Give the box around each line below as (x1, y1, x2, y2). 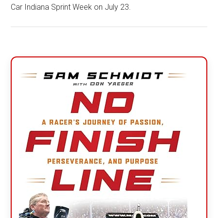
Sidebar (10, 73, 63, 91)
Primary (10, 56, 63, 73)
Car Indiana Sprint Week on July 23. (11, 2, 131, 12)
